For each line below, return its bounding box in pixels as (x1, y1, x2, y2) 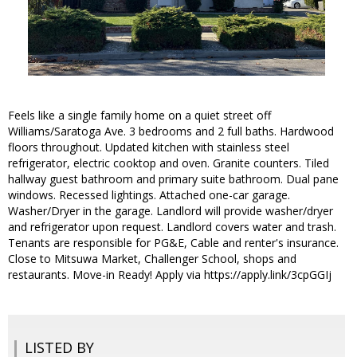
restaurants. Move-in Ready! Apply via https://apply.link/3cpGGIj (8, 267, 331, 283)
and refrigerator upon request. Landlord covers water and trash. (8, 219, 336, 235)
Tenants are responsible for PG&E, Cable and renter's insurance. (8, 235, 339, 251)
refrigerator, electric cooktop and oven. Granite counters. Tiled (8, 155, 329, 171)
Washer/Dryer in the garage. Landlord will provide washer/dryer (8, 203, 333, 219)
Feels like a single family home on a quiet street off (8, 108, 271, 124)
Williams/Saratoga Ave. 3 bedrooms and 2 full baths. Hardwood (8, 124, 334, 139)
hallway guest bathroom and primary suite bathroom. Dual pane (8, 171, 339, 187)
